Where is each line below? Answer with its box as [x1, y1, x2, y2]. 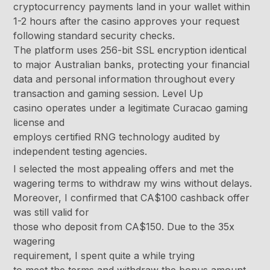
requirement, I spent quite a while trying [13, 250, 195, 262]
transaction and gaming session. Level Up [13, 87, 204, 100]
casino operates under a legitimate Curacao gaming [13, 102, 248, 115]
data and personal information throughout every [13, 73, 236, 86]
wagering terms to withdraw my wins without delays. [13, 177, 253, 190]
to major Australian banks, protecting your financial [13, 58, 250, 71]
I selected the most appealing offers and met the [13, 163, 234, 175]
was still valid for [13, 206, 90, 219]
